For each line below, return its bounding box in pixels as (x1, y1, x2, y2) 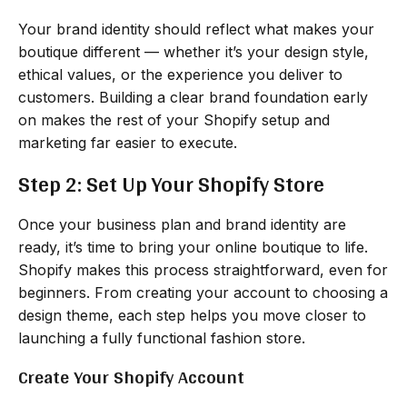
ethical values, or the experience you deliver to (18, 65, 342, 84)
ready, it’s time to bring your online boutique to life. (18, 237, 368, 256)
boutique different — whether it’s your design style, (18, 42, 369, 61)
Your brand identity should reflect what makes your (18, 19, 374, 38)
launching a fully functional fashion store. (18, 328, 305, 347)
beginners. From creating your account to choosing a (18, 283, 388, 302)
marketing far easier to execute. (18, 133, 237, 152)
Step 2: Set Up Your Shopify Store (18, 164, 324, 203)
